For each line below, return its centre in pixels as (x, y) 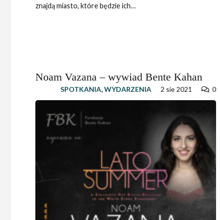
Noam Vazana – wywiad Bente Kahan (119, 77)
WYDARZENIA (128, 89)
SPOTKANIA (81, 89)
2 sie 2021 (177, 89)
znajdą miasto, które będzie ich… (85, 6)
